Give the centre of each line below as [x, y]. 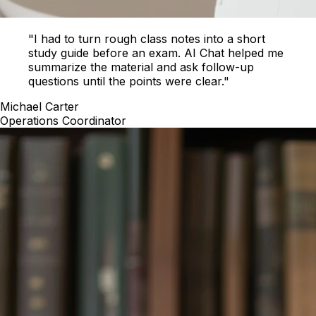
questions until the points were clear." [129, 81]
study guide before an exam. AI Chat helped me [156, 53]
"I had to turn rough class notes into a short [147, 39]
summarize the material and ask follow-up [141, 67]
